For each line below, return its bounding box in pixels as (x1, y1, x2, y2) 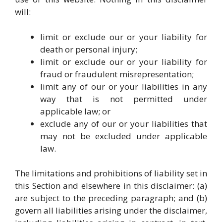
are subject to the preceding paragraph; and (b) (15, 192, 207, 204)
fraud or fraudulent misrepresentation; (40, 68, 194, 80)
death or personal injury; (40, 43, 137, 55)
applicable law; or (40, 105, 111, 117)
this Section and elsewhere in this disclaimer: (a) (15, 180, 207, 191)
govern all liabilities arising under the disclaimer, (15, 205, 207, 216)
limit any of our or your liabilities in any (40, 80, 207, 92)
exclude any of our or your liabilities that (40, 117, 207, 129)
